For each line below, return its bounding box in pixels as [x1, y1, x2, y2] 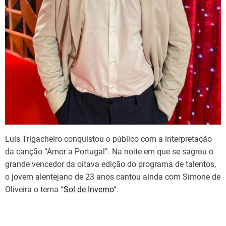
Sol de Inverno [64, 184, 114, 194]
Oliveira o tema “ [5, 184, 64, 194]
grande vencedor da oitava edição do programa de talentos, [5, 159, 216, 169]
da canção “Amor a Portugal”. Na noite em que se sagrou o [5, 146, 213, 156]
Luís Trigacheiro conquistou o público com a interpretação [5, 134, 212, 144]
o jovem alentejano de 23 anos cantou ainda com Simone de [5, 172, 220, 182]
